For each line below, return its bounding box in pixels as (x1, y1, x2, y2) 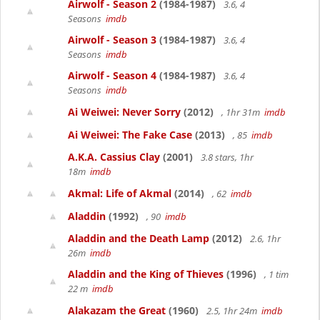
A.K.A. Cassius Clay (68, 150, 160, 164)
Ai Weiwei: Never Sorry (68, 105, 181, 119)
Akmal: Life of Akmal (68, 186, 171, 200)
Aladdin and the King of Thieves (68, 267, 224, 281)
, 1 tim (262, 268, 289, 281)
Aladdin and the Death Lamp (68, 231, 209, 245)
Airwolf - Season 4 (68, 69, 156, 82)
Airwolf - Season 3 (68, 33, 156, 46)
